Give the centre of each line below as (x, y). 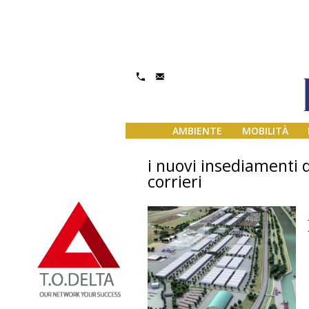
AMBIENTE (197, 131)
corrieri (175, 181)
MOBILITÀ (265, 131)
